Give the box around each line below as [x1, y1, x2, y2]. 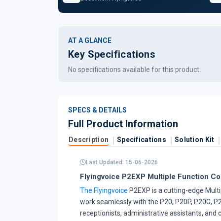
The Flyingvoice [80, 186, 128, 194]
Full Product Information [68, 118, 178, 130]
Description [69, 136, 109, 144]
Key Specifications [68, 48, 156, 60]
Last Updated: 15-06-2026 [86, 159, 158, 166]
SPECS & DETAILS [68, 106, 127, 114]
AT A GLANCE [68, 37, 111, 44]
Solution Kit [175, 136, 215, 144]
